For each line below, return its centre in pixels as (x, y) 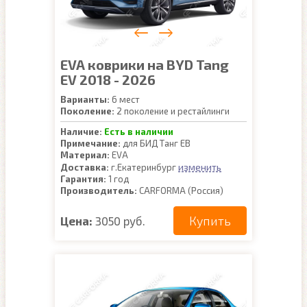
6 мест (125, 99)
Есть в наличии (139, 132)
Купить (210, 221)
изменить (200, 167)
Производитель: (99, 191)
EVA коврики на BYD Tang (145, 64)
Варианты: (85, 99)
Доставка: (85, 167)
